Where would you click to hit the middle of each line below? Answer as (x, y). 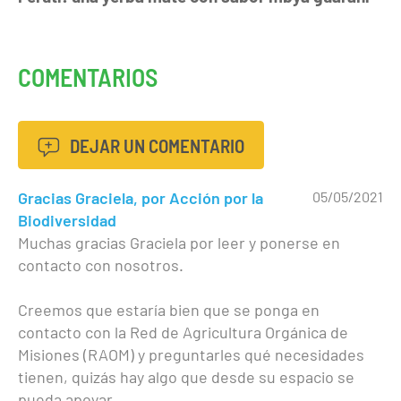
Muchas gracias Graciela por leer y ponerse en (179, 243)
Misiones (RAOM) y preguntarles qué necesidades (191, 355)
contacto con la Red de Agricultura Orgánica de (183, 333)
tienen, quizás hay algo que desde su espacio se (186, 377)
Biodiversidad (67, 221)
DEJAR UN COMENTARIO (156, 145)
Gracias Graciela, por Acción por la (141, 198)
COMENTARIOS (88, 77)
